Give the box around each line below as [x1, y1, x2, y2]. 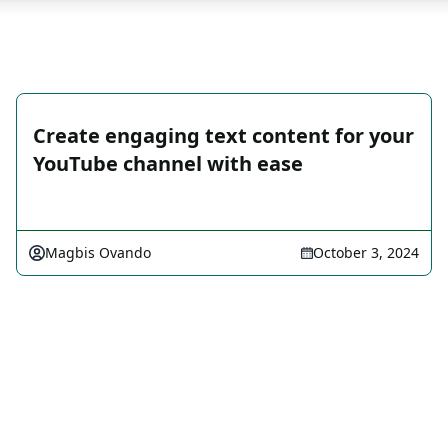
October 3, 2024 [313, 243, 419, 262]
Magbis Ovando [45, 243, 151, 262]
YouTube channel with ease [33, 150, 303, 177]
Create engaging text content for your [33, 122, 414, 149]
